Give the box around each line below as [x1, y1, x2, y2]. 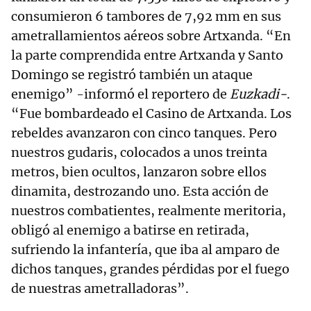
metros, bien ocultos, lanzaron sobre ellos [11, 164, 267, 180]
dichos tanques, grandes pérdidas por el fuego [11, 261, 289, 278]
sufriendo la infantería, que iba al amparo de [11, 242, 280, 258]
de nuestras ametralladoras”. [11, 280, 189, 297]
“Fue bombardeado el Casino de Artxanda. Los [11, 106, 292, 122]
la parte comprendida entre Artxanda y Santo [11, 47, 283, 64]
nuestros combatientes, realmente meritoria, [11, 203, 286, 219]
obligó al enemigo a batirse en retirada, [11, 222, 249, 239]
